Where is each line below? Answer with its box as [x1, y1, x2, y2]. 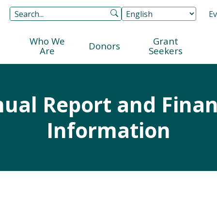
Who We [29, 34, 65, 47]
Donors [88, 39, 120, 52]
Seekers [149, 44, 183, 57]
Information [46, 116, 170, 144]
